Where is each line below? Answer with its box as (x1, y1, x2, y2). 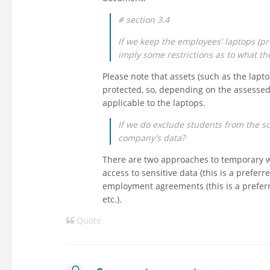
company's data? (118, 132, 185, 144)
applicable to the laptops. (102, 97, 206, 109)
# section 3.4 (118, 14, 169, 26)
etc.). (102, 193, 122, 206)
